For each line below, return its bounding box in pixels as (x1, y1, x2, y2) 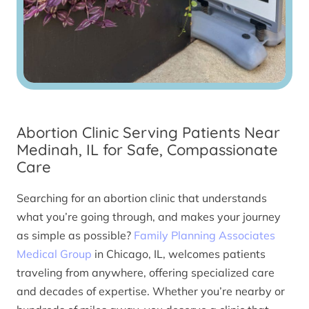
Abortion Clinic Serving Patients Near (17, 123, 280, 143)
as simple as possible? (17, 228, 134, 242)
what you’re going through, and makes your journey (17, 209, 281, 223)
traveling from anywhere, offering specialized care (17, 265, 275, 279)
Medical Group (17, 246, 92, 261)
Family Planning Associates (134, 228, 275, 242)
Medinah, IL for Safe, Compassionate (17, 140, 278, 160)
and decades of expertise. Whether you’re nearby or (17, 283, 285, 298)
